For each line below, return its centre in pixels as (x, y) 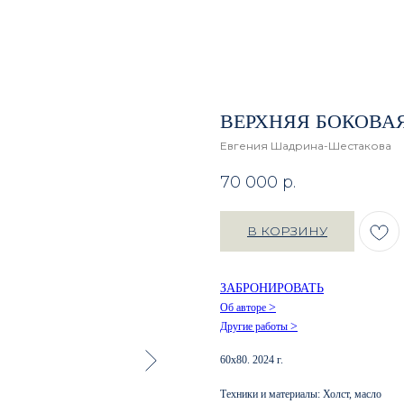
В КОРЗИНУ (287, 231)
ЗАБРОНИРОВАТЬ (272, 289)
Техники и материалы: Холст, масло (301, 395)
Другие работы (255, 327)
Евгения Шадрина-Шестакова (306, 146)
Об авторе (244, 308)
